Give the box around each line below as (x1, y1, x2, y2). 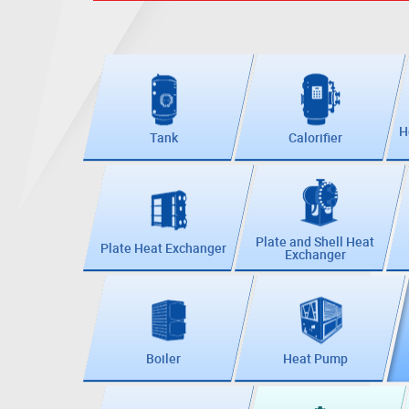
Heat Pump (282, 350, 348, 368)
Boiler (146, 350, 181, 368)
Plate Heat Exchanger (100, 239, 226, 257)
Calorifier (288, 129, 342, 147)
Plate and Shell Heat (256, 232, 374, 250)
